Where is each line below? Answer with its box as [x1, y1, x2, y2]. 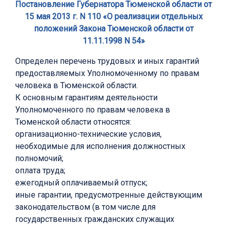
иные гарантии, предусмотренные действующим [15, 190, 202, 200]
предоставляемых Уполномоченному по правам [15, 68, 199, 79]
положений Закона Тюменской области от [33, 24, 194, 34]
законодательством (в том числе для [15, 202, 156, 212]
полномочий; [15, 154, 63, 164]
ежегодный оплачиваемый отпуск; [15, 178, 147, 188]
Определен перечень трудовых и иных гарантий [15, 56, 199, 66]
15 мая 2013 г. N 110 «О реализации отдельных [24, 12, 203, 22]
